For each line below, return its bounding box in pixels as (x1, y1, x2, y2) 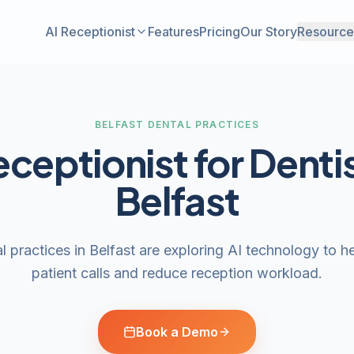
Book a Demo (136, 324, 218, 340)
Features (147, 24, 199, 40)
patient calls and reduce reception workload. (32, 265, 322, 281)
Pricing (198, 24, 240, 40)
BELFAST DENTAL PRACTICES (95, 119, 259, 130)
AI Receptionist (44, 24, 135, 40)
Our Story (239, 24, 297, 40)
